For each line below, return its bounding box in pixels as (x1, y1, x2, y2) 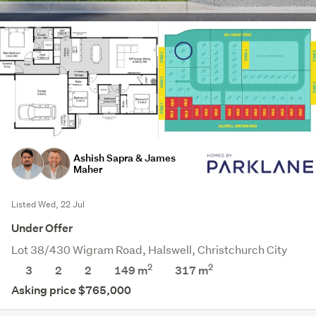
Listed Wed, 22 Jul (11, 198, 85, 211)
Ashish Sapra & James (73, 151, 176, 165)
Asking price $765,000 (11, 283, 131, 298)
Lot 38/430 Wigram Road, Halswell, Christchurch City (11, 242, 287, 257)
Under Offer (11, 221, 73, 236)
